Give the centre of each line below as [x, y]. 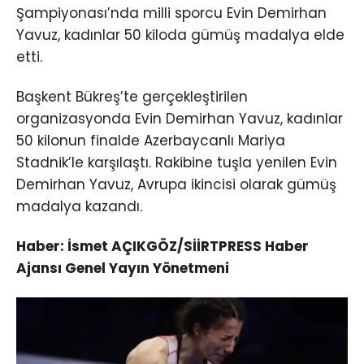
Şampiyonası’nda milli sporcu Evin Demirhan [171, 13]
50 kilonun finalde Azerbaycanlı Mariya [151, 141]
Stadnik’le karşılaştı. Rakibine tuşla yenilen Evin [177, 163]
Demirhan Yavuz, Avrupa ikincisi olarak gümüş [176, 185]
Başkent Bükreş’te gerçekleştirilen [132, 97]
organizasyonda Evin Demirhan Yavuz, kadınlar [180, 119]
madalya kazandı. [79, 207]
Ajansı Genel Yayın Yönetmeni [123, 269]
